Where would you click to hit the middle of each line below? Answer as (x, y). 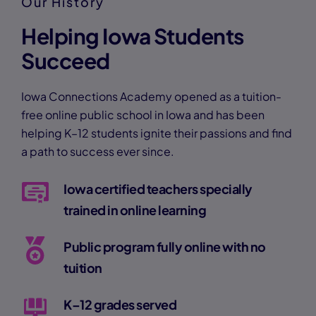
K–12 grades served (120, 304)
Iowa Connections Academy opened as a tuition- (151, 96)
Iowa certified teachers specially (158, 189)
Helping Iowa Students (133, 36)
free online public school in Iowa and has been (143, 115)
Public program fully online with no (165, 247)
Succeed (66, 61)
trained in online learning (135, 210)
